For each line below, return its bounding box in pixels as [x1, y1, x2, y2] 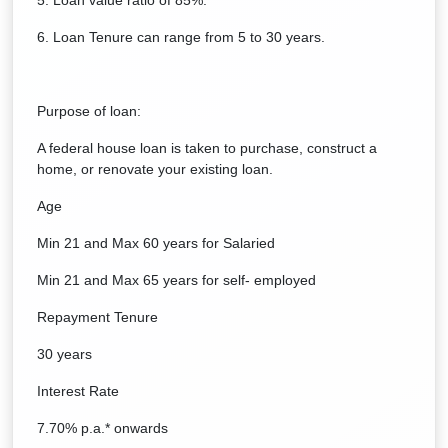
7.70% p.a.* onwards [37, 420, 168, 436]
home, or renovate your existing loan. [37, 161, 273, 177]
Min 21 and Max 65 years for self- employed [37, 272, 316, 288]
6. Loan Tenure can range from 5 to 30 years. [37, 29, 325, 45]
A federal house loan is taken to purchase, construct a [37, 140, 377, 156]
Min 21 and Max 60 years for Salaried [37, 235, 275, 251]
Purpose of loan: [37, 103, 141, 119]
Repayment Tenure [37, 309, 158, 325]
